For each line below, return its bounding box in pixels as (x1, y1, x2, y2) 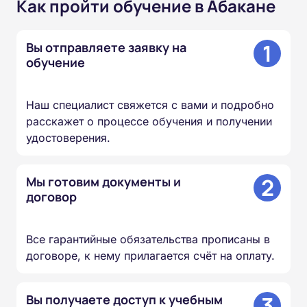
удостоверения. (26, 131, 110, 145)
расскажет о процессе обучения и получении (26, 114, 272, 129)
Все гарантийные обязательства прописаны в (26, 232, 270, 247)
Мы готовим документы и (26, 173, 181, 191)
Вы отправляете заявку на (26, 39, 186, 56)
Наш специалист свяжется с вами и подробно (26, 98, 274, 112)
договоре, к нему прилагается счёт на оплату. (26, 249, 275, 263)
